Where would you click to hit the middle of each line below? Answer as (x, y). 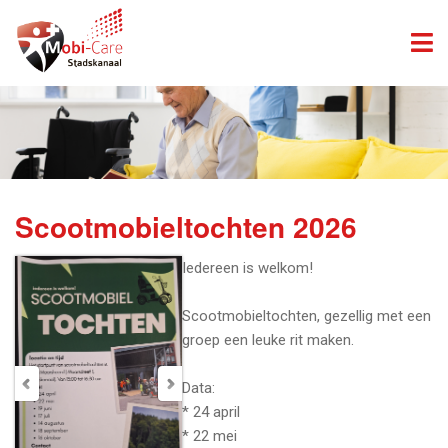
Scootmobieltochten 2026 (186, 227)
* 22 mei (210, 436)
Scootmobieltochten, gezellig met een (307, 316)
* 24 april (211, 412)
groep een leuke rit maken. (268, 340)
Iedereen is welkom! (248, 268)
